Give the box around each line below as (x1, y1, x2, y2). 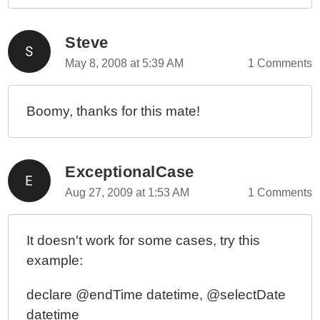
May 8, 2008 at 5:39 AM (65, 57, 184, 69)
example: (26, 253, 84, 268)
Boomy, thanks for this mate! (26, 104, 201, 119)
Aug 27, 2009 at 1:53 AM (65, 186, 190, 199)
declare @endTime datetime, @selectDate (26, 287, 286, 302)
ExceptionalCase (65, 163, 194, 181)
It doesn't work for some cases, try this (26, 233, 261, 248)
